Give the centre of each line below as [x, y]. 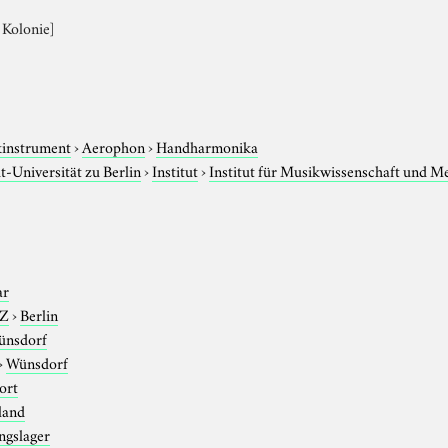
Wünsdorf [37, 361]
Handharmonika [207, 145]
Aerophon [114, 145]
